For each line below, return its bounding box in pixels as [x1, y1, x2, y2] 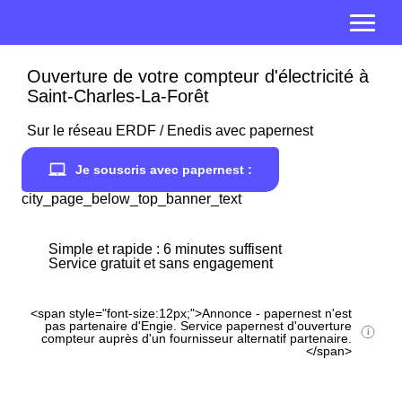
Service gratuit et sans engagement [48, 256, 273, 271]
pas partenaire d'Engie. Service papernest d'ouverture [45, 319, 353, 333]
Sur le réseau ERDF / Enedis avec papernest [27, 123, 313, 138]
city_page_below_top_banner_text [22, 191, 241, 206]
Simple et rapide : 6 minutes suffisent [48, 241, 282, 257]
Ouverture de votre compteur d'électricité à [27, 66, 369, 86]
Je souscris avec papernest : [75, 162, 252, 177]
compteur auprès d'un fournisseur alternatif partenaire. [41, 331, 353, 345]
